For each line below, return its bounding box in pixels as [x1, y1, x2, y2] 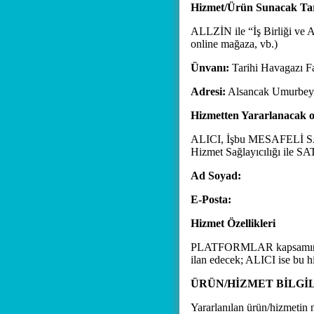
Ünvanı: [191, 62, 229, 74]
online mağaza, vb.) [191, 38, 278, 50]
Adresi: [191, 86, 226, 97]
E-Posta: [191, 193, 231, 205]
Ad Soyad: [191, 170, 241, 182]
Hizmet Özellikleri [191, 217, 275, 229]
